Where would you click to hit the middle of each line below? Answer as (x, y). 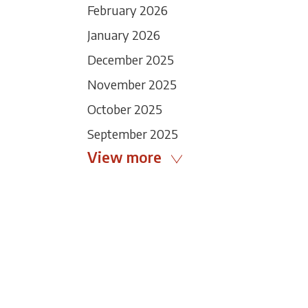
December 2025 (131, 59)
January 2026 (124, 35)
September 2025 (133, 134)
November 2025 (132, 84)
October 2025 (125, 109)
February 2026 (128, 10)
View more (124, 157)
